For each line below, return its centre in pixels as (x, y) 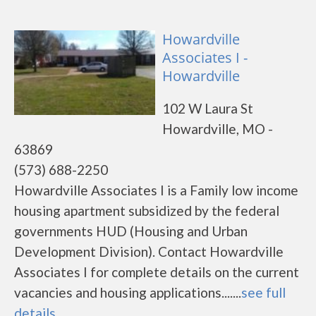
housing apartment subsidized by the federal (147, 211)
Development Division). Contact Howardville (149, 251)
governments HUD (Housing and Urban (131, 231)
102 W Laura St (208, 108)
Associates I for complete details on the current (157, 272)
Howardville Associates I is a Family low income (156, 190)
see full (263, 292)
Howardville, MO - (218, 129)
